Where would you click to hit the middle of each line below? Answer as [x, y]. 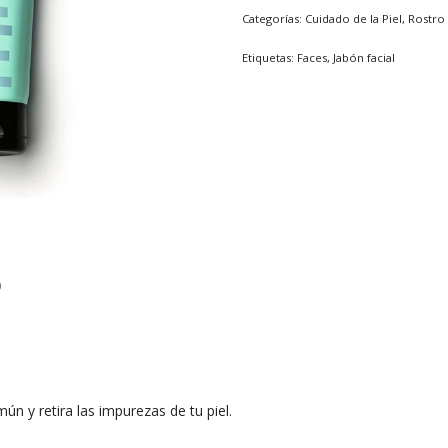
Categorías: [273, 19]
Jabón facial [363, 58]
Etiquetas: [269, 58]
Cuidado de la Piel [353, 19]
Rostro [426, 19]
